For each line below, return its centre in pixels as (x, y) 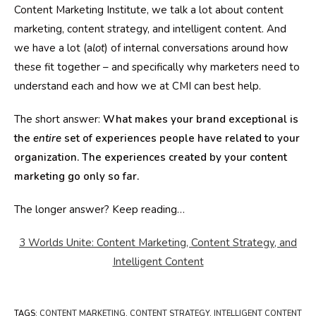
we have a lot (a (53, 48)
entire (47, 138)
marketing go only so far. (77, 176)
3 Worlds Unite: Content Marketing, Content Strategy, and (158, 243)
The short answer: (59, 119)
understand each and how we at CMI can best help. (138, 86)
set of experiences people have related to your (181, 138)
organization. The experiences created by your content (151, 157)
